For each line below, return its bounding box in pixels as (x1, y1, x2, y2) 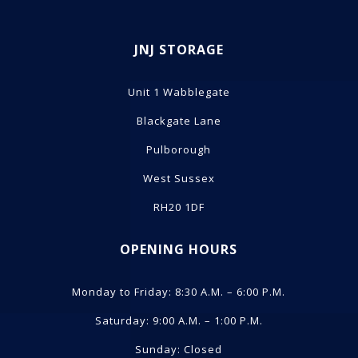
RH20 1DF (153, 200, 205, 214)
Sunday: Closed (135, 342, 223, 356)
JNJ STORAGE (133, 41, 224, 58)
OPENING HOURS (120, 241, 238, 258)
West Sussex (142, 171, 215, 185)
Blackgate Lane (136, 113, 221, 128)
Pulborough (146, 142, 212, 157)
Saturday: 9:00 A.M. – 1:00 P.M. (94, 313, 263, 328)
